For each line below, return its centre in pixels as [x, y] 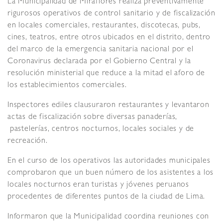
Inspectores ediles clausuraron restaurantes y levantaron [109, 105]
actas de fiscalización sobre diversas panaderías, [93, 117]
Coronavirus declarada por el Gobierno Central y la [99, 61]
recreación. [28, 141]
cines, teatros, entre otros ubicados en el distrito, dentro [109, 38]
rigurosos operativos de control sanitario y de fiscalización [111, 14]
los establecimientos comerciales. [67, 85]
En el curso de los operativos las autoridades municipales [109, 161]
